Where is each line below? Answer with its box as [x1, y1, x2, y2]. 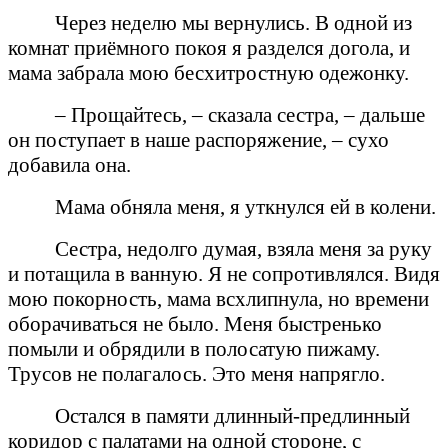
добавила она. [8, 152, 131, 177]
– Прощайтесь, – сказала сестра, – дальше [55, 102, 426, 127]
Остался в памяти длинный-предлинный [55, 403, 411, 428]
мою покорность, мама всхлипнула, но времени [8, 286, 429, 311]
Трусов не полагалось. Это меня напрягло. [8, 361, 385, 386]
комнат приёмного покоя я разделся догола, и [8, 35, 410, 60]
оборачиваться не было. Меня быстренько [8, 311, 382, 336]
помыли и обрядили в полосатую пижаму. [8, 336, 380, 361]
